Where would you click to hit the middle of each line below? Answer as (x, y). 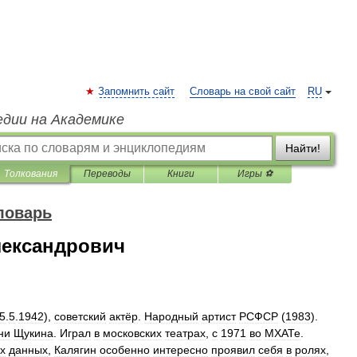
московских (132, 333)
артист (219, 316)
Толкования (31, 174)
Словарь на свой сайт (243, 92)
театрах (185, 333)
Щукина (33, 333)
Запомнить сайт (136, 92)
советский (80, 316)
